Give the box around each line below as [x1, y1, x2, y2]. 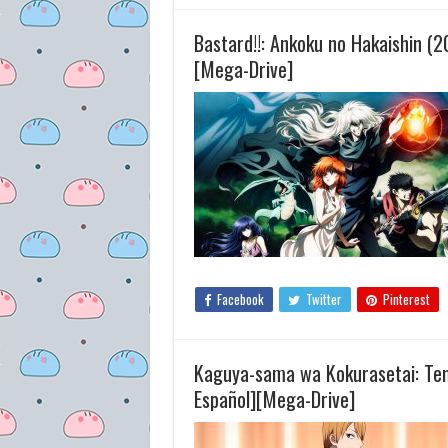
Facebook [216, 289, 264, 309]
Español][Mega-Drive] [193, 384, 355, 414]
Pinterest [382, 289, 430, 309]
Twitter [305, 289, 342, 309]
